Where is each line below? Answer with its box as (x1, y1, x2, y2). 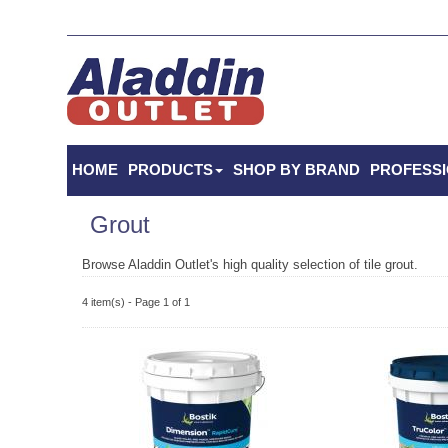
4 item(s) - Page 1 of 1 (82, 295, 191, 308)
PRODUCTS (128, 160, 214, 178)
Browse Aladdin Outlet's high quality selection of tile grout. (82, 256, 419, 272)
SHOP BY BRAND (233, 160, 361, 178)
